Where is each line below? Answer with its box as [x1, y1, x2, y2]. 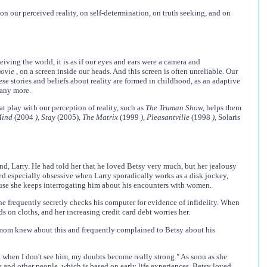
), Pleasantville [140, 112, 191, 122]
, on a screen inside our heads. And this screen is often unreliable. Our [15, 66, 238, 76]
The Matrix [82, 112, 120, 122]
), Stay [35, 112, 57, 122]
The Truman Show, [145, 103, 206, 112]
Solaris [218, 112, 240, 122]
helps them [206, 103, 241, 112]
